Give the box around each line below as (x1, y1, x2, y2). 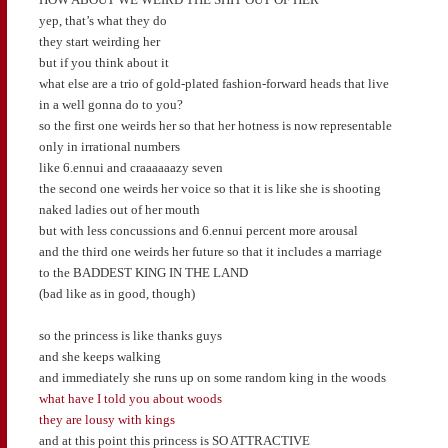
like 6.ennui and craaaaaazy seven (38, 160, 223, 176)
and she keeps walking (38, 349, 161, 365)
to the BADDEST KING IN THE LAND (38, 265, 248, 281)
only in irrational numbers (38, 139, 180, 155)
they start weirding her (38, 34, 160, 50)
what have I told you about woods (38, 391, 222, 407)
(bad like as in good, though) (38, 286, 195, 302)
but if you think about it (38, 55, 169, 71)
